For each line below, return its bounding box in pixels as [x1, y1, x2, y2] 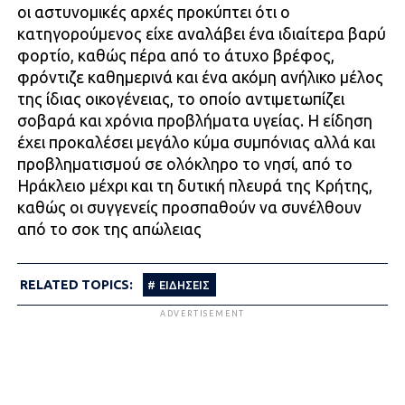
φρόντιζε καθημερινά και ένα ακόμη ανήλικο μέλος [16, 68, 383, 86]
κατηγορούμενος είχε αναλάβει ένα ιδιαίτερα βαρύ [16, 24, 386, 42]
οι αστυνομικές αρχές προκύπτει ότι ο [16, 3, 290, 21]
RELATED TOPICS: [19, 277, 133, 292]
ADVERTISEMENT [159, 308, 246, 318]
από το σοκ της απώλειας [16, 220, 202, 238]
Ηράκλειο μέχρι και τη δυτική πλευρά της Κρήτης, [16, 176, 372, 194]
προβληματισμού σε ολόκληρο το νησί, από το [16, 155, 353, 173]
